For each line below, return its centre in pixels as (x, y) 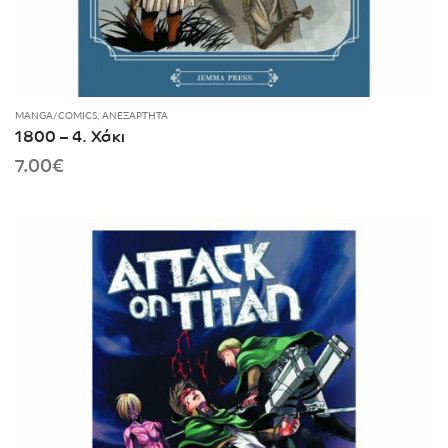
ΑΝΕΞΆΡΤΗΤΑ (135, 115)
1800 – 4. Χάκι (70, 135)
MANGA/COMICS (56, 115)
